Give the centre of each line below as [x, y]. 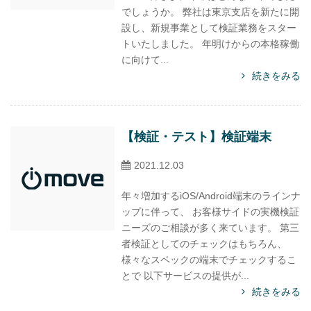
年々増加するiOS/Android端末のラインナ [211, 196]
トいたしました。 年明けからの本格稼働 [210, 44]
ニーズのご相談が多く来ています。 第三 [210, 228]
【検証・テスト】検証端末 [196, 137]
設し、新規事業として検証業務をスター [209, 28]
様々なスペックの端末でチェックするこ [209, 260]
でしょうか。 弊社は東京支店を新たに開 [210, 12]
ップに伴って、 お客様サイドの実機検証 [210, 212]
